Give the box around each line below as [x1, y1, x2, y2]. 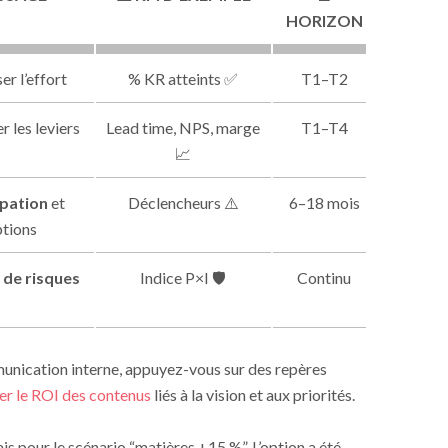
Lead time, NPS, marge [106, 117, 261, 137]
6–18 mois [288, 192, 360, 212]
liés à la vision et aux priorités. [150, 384, 355, 404]
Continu [297, 267, 352, 287]
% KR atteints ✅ [128, 68, 239, 88]
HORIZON [285, 10, 363, 30]
